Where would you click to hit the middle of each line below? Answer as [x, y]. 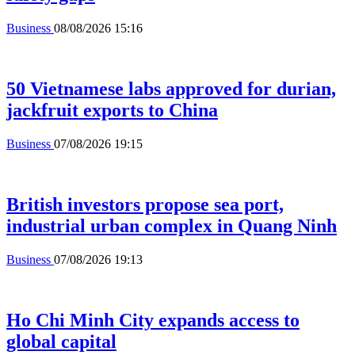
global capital [61, 341]
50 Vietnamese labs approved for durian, [171, 89]
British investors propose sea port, [145, 204]
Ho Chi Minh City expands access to [153, 320]
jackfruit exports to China [112, 111]
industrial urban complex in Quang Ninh [172, 225]
